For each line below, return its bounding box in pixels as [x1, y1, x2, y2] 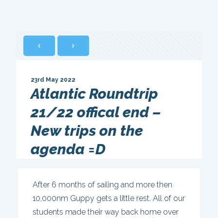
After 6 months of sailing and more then [32, 180, 172, 189]
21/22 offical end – [31, 104, 161, 121]
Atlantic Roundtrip [31, 85, 158, 102]
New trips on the [31, 122, 143, 139]
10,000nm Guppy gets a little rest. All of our [32, 194, 185, 203]
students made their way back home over [32, 207, 179, 217]
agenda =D [31, 141, 106, 158]
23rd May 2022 [31, 76, 75, 83]
